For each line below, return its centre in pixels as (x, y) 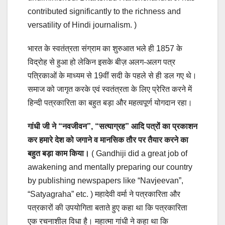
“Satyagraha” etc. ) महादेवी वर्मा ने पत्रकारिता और (104, 194)
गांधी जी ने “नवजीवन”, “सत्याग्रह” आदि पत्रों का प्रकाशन (113, 127)
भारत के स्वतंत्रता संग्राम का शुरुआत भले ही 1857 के (105, 49)
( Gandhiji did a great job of (138, 154)
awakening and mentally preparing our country (110, 167)
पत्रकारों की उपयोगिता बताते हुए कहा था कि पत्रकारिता (107, 208)
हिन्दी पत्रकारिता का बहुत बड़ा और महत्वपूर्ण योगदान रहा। (110, 103)
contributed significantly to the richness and (104, 12)
